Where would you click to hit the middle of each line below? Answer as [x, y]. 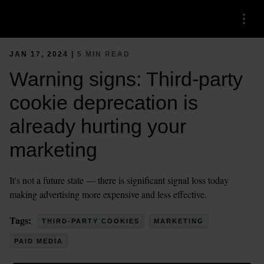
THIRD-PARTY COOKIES [91, 221]
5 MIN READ [104, 54]
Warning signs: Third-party [126, 79]
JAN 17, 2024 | [43, 54]
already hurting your [98, 126]
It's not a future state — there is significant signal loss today [119, 180]
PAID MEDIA [39, 241]
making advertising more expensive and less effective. [108, 194]
